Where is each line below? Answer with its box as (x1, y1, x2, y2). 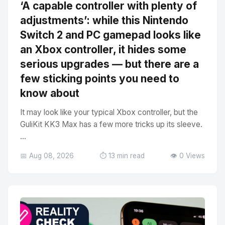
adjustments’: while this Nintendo (20, 14, 188, 27)
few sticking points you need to (20, 72, 179, 85)
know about (20, 87, 79, 99)
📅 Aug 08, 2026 (20, 152, 74, 160)
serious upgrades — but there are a (20, 58, 199, 70)
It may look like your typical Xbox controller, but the (20, 107, 198, 117)
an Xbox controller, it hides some (20, 43, 186, 56)
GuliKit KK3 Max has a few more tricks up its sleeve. (20, 120, 202, 129)
